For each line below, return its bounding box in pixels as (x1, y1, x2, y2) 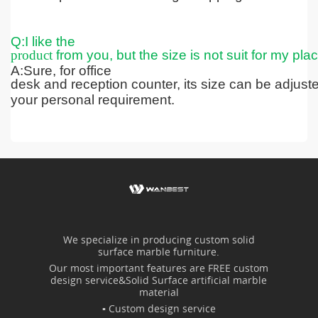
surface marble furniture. (98, 246, 220, 259)
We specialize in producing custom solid (62, 234, 255, 247)
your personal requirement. (10, 92, 175, 107)
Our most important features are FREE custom (49, 263, 269, 275)
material (138, 287, 179, 300)
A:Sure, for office (10, 62, 111, 78)
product (10, 47, 53, 62)
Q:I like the (10, 33, 75, 49)
